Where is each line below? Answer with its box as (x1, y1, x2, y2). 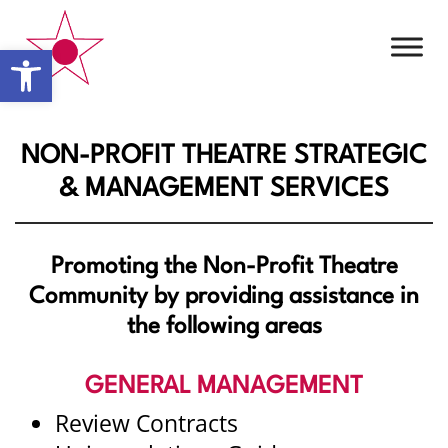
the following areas (126, 314, 322, 339)
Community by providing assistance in (29, 284, 419, 309)
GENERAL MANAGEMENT (85, 374, 363, 399)
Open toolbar (9, 37, 208, 80)
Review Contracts (55, 407, 238, 439)
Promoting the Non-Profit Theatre (50, 254, 398, 279)
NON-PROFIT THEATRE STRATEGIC (21, 142, 427, 169)
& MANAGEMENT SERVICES (59, 175, 389, 202)
